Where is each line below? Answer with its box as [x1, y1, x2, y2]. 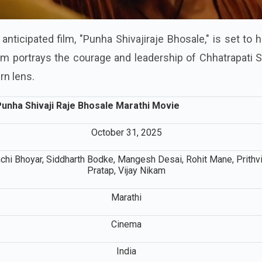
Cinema [111, 218, 142, 230]
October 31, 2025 [91, 126, 162, 138]
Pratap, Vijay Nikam [87, 164, 166, 176]
